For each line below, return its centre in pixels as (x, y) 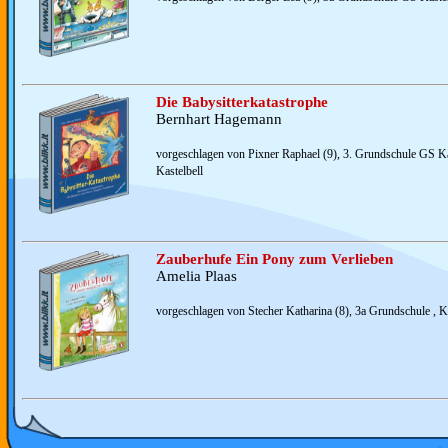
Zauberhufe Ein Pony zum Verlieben (274, 259)
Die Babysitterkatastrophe (242, 102)
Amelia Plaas (196, 276)
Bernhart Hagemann (219, 119)
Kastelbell (179, 171)
